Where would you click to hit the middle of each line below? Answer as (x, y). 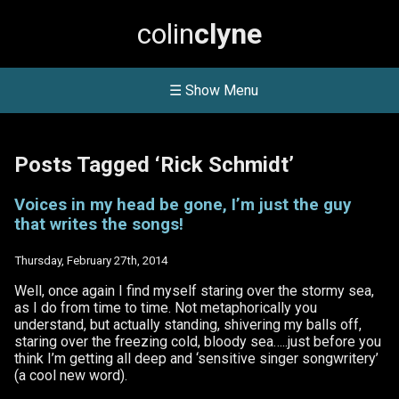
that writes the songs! (99, 225)
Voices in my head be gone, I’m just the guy (183, 205)
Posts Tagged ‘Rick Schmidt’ (154, 165)
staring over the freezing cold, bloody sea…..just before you (198, 341)
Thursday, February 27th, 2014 (91, 260)
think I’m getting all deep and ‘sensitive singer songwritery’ (196, 358)
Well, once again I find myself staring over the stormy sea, (194, 290)
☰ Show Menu (214, 91)
